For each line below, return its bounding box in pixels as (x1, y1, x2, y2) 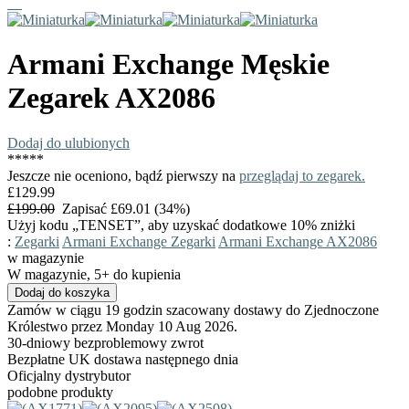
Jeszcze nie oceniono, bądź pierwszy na (7, 167, 239, 184)
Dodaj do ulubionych (7, 134, 130, 151)
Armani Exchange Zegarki (62, 233, 215, 249)
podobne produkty (7, 383, 113, 400)
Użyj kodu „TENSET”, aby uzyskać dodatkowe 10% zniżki (7, 216, 355, 233)
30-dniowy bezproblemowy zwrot (7, 334, 204, 351)
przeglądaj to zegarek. (239, 167, 365, 184)
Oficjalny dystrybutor (7, 367, 131, 383)
